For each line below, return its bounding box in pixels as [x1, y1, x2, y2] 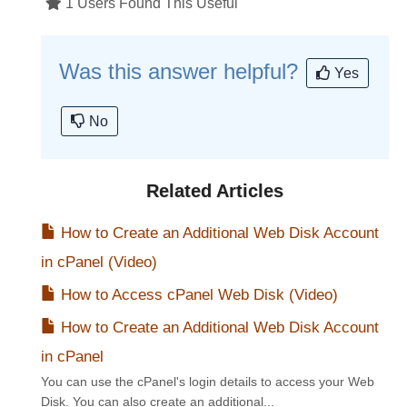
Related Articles [146, 181, 283, 202]
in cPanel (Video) [41, 253, 157, 272]
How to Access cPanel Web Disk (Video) [56, 286, 338, 304]
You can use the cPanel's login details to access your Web [41, 374, 374, 390]
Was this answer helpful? [59, 59, 304, 84]
